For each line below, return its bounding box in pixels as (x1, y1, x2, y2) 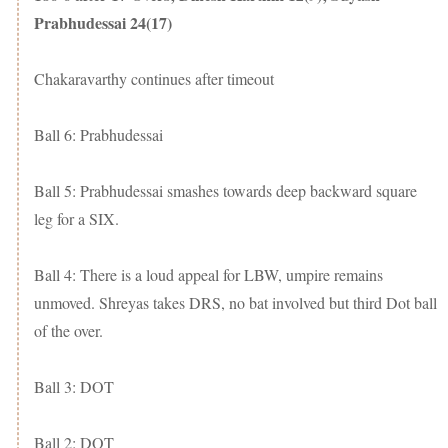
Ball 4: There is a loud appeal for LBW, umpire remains (34, 264, 383, 286)
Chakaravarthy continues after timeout (34, 68, 274, 90)
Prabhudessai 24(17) (34, 11, 172, 35)
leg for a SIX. (34, 208, 119, 230)
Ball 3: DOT (34, 376, 114, 398)
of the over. (34, 320, 103, 342)
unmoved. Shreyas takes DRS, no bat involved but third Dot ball (34, 292, 437, 314)
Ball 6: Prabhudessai (34, 124, 168, 146)
